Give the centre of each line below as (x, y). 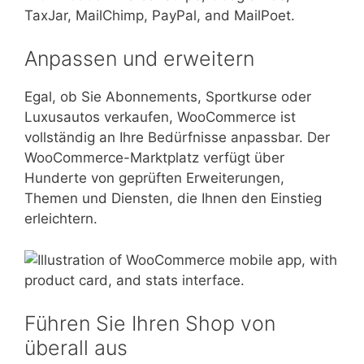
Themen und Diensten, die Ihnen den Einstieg (173, 199)
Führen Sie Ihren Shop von (150, 324)
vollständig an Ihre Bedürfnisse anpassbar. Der (177, 138)
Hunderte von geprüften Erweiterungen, (154, 178)
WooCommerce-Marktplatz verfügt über (154, 158)
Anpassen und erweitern (139, 59)
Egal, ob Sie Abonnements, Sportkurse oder (168, 97)
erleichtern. (61, 219)
